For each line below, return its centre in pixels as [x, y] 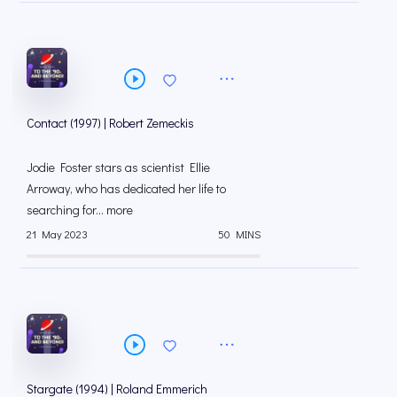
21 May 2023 [57, 234]
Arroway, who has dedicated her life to [126, 188]
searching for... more [80, 209]
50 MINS [239, 234]
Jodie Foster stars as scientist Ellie [118, 167]
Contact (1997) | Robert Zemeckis [110, 122]
